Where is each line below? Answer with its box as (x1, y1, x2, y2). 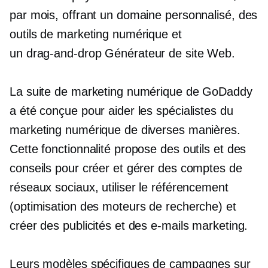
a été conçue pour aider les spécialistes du (10, 104, 233, 117)
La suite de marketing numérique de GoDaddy (10, 85, 252, 98)
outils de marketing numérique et (10, 28, 182, 41)
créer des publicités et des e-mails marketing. (10, 219, 248, 232)
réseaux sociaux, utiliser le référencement (10, 181, 229, 194)
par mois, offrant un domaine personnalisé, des (10, 8, 258, 22)
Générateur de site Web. (101, 47, 236, 60)
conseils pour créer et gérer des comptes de (10, 162, 242, 175)
